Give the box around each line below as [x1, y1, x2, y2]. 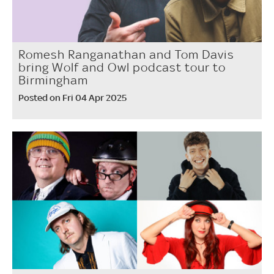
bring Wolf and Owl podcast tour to [18, 60, 226, 75]
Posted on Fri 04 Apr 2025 [18, 92, 127, 104]
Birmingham [18, 73, 88, 88]
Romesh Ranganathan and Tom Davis [18, 47, 234, 62]
